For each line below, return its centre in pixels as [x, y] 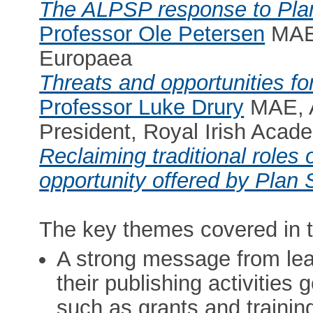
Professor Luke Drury [142, 108]
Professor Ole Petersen [152, 34]
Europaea [86, 59]
